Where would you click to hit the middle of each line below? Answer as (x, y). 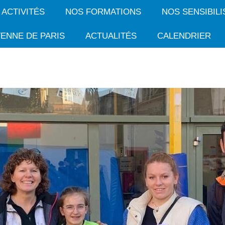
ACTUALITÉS (111, 36)
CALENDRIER (184, 36)
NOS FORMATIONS (103, 12)
